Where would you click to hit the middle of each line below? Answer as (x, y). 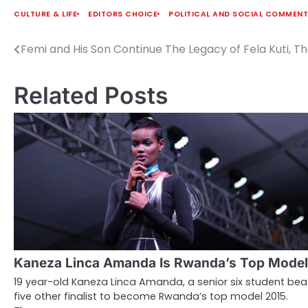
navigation (56, 77)
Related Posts (91, 95)
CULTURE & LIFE (45, 14)
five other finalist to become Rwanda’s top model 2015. (151, 296)
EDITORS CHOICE (123, 14)
